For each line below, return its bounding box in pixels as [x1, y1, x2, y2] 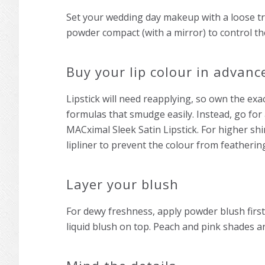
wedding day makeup [106, 11, 199, 24]
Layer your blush [66, 175, 179, 193]
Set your [66, 11, 106, 24]
